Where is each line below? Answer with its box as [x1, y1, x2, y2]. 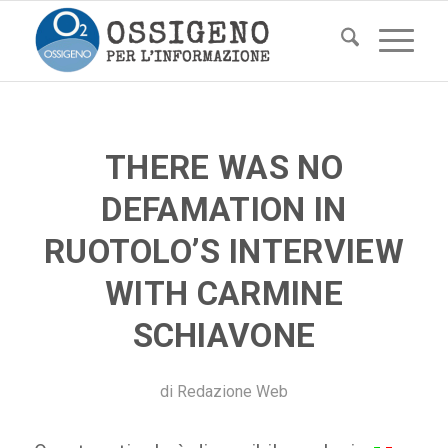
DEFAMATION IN [101, 190, 347, 229]
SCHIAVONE [132, 316, 316, 355]
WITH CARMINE [105, 274, 343, 313]
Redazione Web [176, 382, 288, 401]
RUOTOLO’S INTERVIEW [43, 232, 405, 271]
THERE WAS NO [105, 148, 343, 187]
